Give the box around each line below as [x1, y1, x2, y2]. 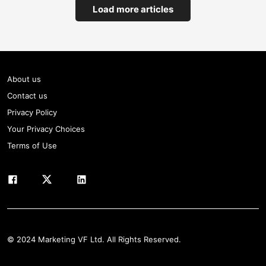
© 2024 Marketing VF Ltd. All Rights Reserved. [7, 235, 181, 245]
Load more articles [93, 4, 173, 15]
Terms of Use [7, 141, 57, 151]
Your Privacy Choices [7, 124, 85, 134]
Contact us [7, 91, 47, 101]
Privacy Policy [7, 107, 57, 118]
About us [7, 74, 41, 84]
